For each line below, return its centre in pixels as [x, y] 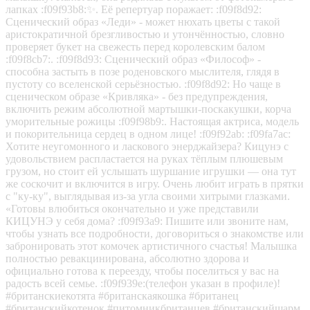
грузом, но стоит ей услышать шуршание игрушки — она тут [151, 171]
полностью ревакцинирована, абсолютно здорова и [127, 258]
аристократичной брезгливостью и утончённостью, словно [145, 34]
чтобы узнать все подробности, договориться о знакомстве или [155, 233]
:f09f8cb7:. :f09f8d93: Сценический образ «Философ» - [133, 59]
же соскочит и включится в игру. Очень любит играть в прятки [155, 183]
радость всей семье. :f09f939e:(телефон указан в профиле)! [143, 283]
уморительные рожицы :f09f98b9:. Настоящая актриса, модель [152, 121]
